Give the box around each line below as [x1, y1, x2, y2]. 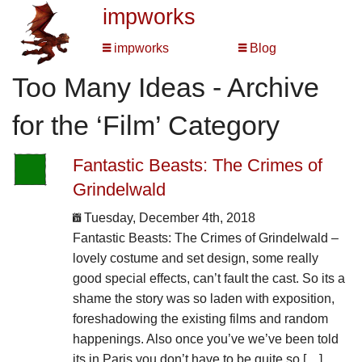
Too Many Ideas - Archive [12, 72, 319, 103]
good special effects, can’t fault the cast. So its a [72, 271, 345, 286]
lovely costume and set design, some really [72, 251, 318, 266]
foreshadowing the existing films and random [72, 312, 328, 326]
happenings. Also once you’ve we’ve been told [72, 332, 339, 347]
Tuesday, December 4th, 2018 [80, 211, 255, 225]
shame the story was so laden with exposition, [72, 292, 335, 306]
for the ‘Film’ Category [12, 110, 280, 141]
